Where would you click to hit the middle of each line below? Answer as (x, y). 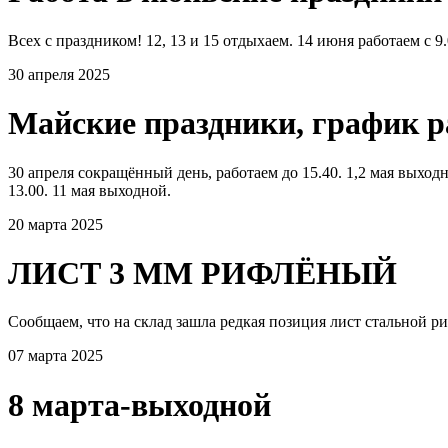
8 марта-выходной (139, 404)
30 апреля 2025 (59, 74)
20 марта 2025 (55, 224)
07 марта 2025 (55, 356)
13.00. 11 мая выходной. (89, 190)
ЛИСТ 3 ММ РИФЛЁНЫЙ (202, 272)
